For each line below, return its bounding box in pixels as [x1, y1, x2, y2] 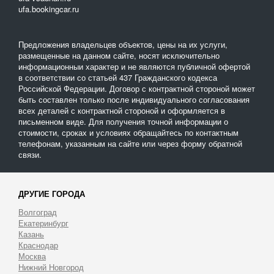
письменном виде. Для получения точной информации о [18, 116, 228, 127]
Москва [18, 250, 46, 262]
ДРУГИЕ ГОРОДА [18, 188, 85, 199]
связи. [18, 149, 42, 160]
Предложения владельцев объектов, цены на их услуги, [18, 39, 228, 50]
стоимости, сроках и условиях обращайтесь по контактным [18, 127, 239, 138]
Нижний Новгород [18, 261, 84, 273]
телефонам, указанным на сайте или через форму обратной [18, 138, 242, 149]
